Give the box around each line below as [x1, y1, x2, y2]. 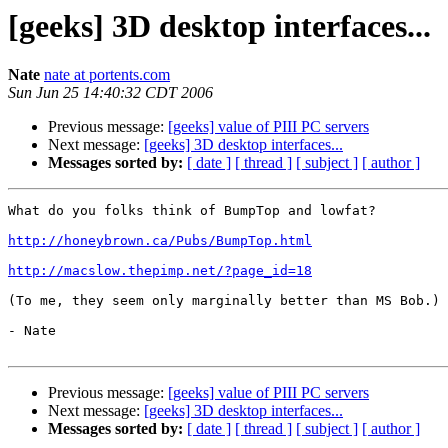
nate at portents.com [44, 66, 170, 84]
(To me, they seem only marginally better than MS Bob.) [8, 293, 440, 309]
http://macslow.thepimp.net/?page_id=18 [8, 263, 312, 279]
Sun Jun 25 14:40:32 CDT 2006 [8, 84, 213, 102]
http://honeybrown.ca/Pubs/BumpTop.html [8, 233, 312, 249]
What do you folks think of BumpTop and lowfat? [8, 203, 376, 219]
